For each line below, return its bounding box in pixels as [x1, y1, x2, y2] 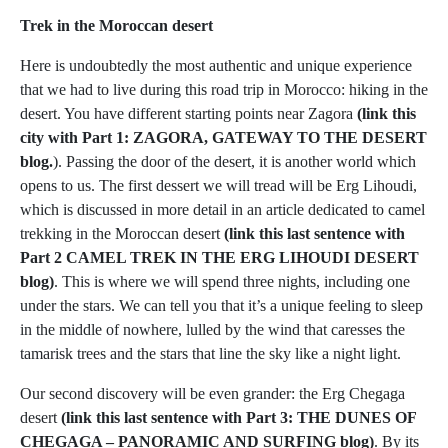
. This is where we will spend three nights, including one [54, 273, 410, 291]
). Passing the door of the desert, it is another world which [53, 153, 416, 171]
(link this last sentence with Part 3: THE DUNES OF [61, 409, 416, 427]
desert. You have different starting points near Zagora [20, 105, 353, 123]
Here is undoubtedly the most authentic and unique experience [20, 57, 412, 75]
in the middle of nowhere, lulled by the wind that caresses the [20, 321, 405, 339]
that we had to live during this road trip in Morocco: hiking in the [20, 81, 428, 99]
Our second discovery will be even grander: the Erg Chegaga [20, 385, 405, 403]
